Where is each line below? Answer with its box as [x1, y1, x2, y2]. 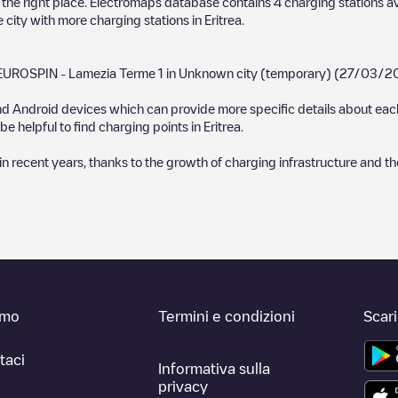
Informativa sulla [158, 362, 271, 377]
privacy [158, 379, 209, 394]
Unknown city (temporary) [179, 66, 331, 79]
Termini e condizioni [158, 308, 296, 323]
